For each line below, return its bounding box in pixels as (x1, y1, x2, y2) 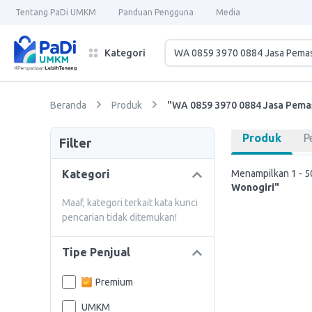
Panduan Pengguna (118, 8, 194, 17)
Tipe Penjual (62, 246, 130, 258)
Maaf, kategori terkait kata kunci (62, 197, 198, 208)
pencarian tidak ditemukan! (62, 212, 177, 223)
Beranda (50, 100, 86, 111)
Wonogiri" (231, 182, 279, 193)
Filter (59, 136, 91, 150)
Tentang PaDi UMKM (15, 8, 96, 17)
